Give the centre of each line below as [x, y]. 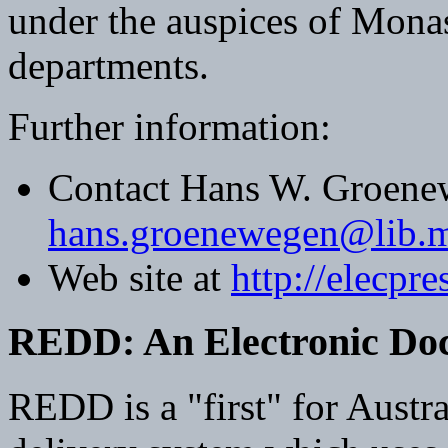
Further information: [169, 126]
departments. [108, 65]
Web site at [139, 277]
